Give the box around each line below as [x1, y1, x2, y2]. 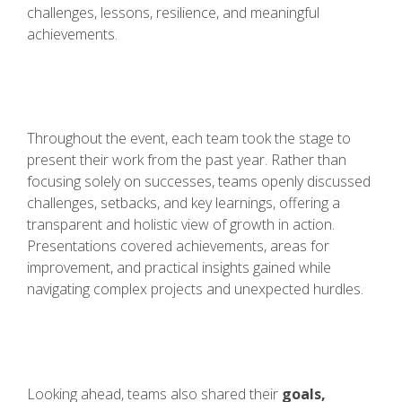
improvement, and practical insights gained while [27, 258, 331, 278]
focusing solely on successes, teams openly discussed [27, 171, 371, 192]
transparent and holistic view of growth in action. [27, 214, 335, 235]
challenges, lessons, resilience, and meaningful [27, 2, 319, 22]
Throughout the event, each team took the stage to [27, 128, 351, 149]
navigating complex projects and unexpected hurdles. [27, 279, 363, 300]
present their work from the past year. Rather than [27, 150, 346, 170]
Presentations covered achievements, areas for [27, 236, 329, 257]
